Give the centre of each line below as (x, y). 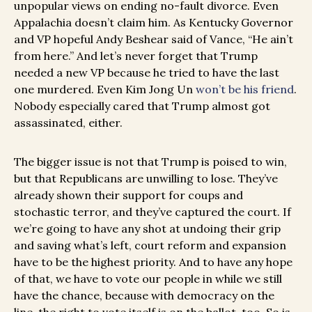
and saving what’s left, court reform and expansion (150, 245)
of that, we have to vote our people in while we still (148, 279)
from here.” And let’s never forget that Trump (136, 56)
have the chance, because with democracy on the (144, 296)
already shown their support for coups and (128, 195)
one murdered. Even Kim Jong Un (105, 89)
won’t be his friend (245, 89)
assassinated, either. (70, 123)
